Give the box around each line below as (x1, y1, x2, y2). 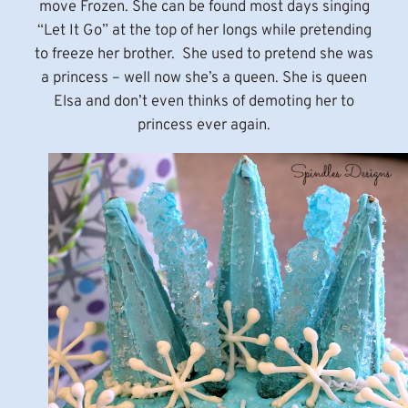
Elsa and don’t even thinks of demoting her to (54, 92, 354, 112)
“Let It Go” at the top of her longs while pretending (36, 21, 372, 41)
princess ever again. (138, 116, 270, 136)
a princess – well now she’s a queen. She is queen (41, 68, 367, 88)
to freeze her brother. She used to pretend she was (35, 45, 373, 65)
